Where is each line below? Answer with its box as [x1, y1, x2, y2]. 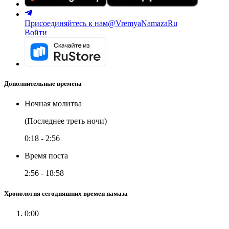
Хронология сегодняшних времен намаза [4, 189, 128, 197]
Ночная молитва [25, 99, 82, 108]
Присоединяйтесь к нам [25, 19, 108, 28]
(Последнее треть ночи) [25, 117, 107, 126]
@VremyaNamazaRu [108, 19, 177, 28]
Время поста [25, 151, 68, 161]
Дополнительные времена [4, 80, 82, 88]
